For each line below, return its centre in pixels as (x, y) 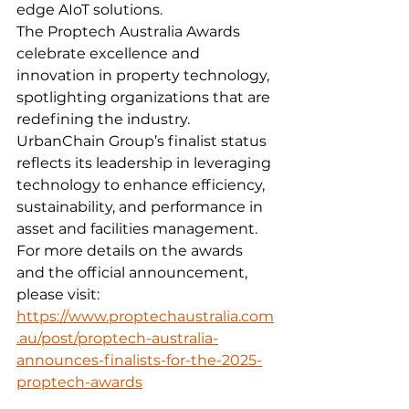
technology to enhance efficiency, (142, 185)
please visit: (60, 295)
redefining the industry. (105, 120)
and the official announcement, (134, 273)
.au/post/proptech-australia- (117, 339)
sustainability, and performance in (142, 207)
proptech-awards (79, 383)
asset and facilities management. (137, 229)
